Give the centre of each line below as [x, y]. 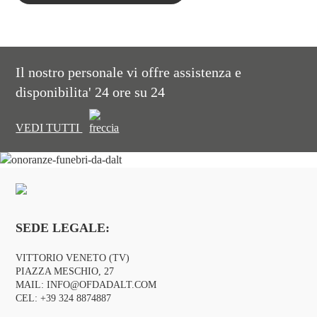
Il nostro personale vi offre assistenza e [129, 73]
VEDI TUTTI [49, 128]
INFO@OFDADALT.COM [102, 284]
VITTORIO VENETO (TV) [73, 258]
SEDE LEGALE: [63, 227]
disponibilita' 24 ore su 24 [91, 92]
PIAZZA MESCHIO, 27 [65, 271]
